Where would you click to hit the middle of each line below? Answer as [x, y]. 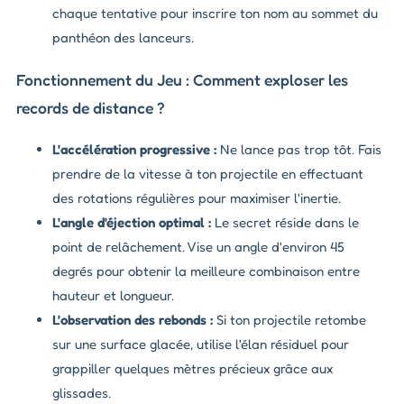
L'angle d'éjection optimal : [132, 223]
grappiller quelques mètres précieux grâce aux [193, 369]
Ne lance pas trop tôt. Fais [299, 150]
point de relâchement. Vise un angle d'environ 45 [198, 247]
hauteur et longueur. [113, 296]
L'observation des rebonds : [133, 320]
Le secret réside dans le [285, 223]
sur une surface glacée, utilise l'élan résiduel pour [201, 344]
